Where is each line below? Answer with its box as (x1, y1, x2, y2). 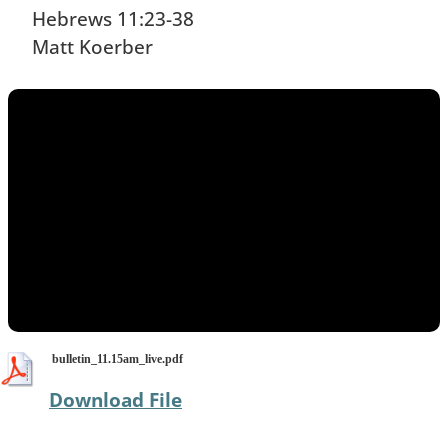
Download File (49, 386, 182, 413)
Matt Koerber (32, 33, 153, 60)
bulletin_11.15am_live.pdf (52, 352, 183, 367)
